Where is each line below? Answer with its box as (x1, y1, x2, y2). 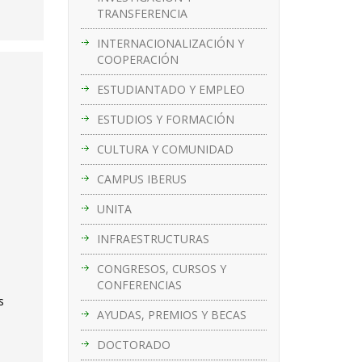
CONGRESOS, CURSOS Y (96, 260, 226, 276)
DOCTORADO (96, 336, 170, 352)
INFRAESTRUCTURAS (96, 230, 209, 246)
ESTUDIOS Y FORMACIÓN (96, 111, 234, 127)
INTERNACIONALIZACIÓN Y (96, 35, 244, 51)
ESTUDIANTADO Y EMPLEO (96, 81, 245, 97)
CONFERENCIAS (96, 276, 182, 293)
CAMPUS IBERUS (96, 170, 187, 187)
